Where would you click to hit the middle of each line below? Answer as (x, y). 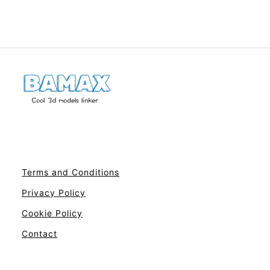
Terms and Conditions (71, 172)
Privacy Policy (54, 193)
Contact (39, 234)
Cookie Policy (52, 213)
